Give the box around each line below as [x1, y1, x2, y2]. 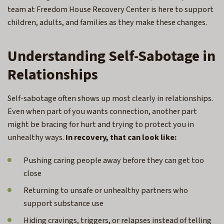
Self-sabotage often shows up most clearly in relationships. [7, 92, 213, 104]
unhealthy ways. [7, 131, 64, 143]
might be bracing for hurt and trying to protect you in [7, 118, 194, 130]
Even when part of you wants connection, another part [7, 105, 197, 117]
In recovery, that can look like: [64, 131, 179, 143]
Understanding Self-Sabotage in [7, 45, 215, 67]
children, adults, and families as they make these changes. [7, 16, 210, 28]
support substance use [23, 197, 106, 209]
